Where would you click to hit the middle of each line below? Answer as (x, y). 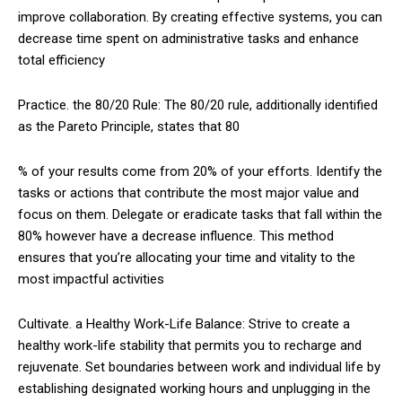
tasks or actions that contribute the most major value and (188, 192)
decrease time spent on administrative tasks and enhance (188, 38)
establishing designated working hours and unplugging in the (194, 388)
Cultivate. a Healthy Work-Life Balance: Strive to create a (184, 323)
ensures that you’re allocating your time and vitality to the (187, 257)
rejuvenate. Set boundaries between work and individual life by (199, 367)
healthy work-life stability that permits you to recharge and (190, 345)
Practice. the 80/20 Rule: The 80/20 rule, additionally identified (198, 105)
